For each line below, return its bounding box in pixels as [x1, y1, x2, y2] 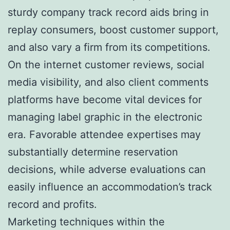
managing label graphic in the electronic [8, 110, 202, 123]
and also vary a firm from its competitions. [8, 41, 210, 53]
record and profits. [8, 198, 97, 210]
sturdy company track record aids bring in [8, 6, 209, 18]
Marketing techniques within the [8, 215, 165, 228]
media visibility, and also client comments [8, 75, 208, 88]
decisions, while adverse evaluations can [8, 163, 206, 176]
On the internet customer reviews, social [8, 58, 204, 71]
